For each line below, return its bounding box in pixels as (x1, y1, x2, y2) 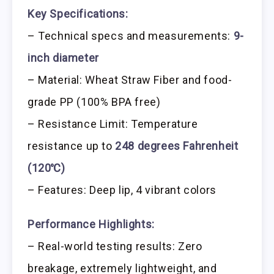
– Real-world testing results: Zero (28, 240, 202, 253)
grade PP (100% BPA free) (28, 95, 161, 108)
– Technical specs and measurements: (28, 29, 234, 42)
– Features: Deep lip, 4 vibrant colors (28, 183, 217, 196)
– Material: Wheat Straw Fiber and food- (28, 73, 232, 86)
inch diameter (28, 51, 99, 64)
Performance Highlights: (28, 218, 155, 231)
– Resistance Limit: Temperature (28, 117, 198, 130)
